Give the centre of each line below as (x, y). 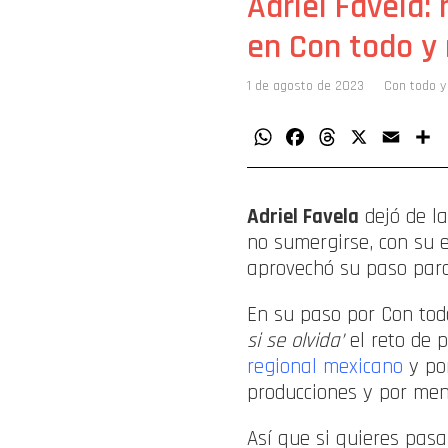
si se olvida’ (295, 340)
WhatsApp (308, 137)
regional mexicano (325, 366)
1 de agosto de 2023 (305, 86)
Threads (364, 137)
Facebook (337, 137)
